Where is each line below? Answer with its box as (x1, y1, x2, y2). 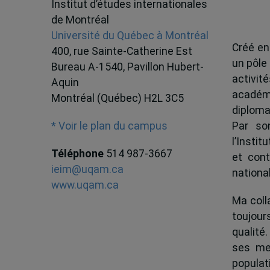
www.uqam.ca (51, 178, 119, 191)
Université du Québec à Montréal (51, 29, 209, 42)
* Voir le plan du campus (51, 119, 168, 132)
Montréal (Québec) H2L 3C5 (51, 92, 184, 104)
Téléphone (51, 147, 106, 160)
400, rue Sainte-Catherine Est (51, 45, 192, 57)
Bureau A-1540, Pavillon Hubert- (51, 60, 204, 73)
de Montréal (51, 13, 109, 26)
